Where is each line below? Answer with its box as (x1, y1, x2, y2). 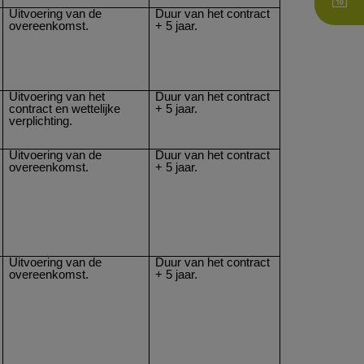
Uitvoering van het (9, 89, 106, 103)
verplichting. (9, 114, 73, 128)
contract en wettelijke (9, 102, 121, 115)
